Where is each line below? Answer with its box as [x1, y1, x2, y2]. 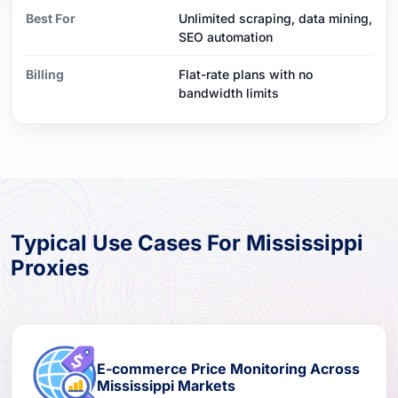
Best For [26, 10, 76, 26]
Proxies [11, 254, 89, 281]
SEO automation [179, 28, 273, 44]
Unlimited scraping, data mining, [179, 10, 372, 26]
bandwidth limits [179, 84, 279, 100]
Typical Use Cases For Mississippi [11, 229, 363, 256]
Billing [26, 66, 64, 82]
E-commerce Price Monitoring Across [97, 359, 360, 378]
